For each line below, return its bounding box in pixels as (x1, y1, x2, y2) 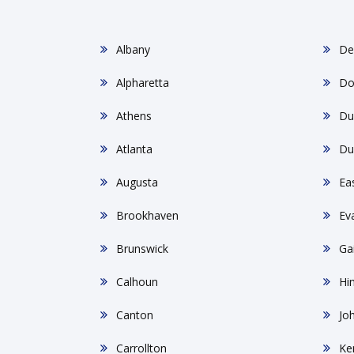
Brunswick (116, 241, 168, 256)
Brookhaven (116, 208, 179, 223)
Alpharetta (116, 75, 169, 90)
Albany (116, 42, 150, 57)
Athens (116, 108, 152, 123)
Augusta (116, 175, 158, 190)
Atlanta (116, 141, 153, 156)
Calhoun (116, 274, 158, 289)
